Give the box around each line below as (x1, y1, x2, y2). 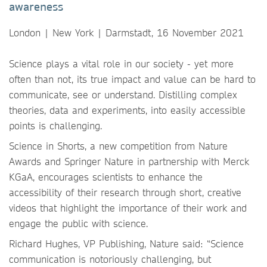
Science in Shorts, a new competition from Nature (9, 139, 228, 152)
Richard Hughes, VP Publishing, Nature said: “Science (9, 237, 244, 250)
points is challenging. (9, 119, 102, 132)
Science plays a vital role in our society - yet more (9, 57, 234, 70)
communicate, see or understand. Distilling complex (9, 88, 237, 101)
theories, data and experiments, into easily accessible (9, 104, 246, 116)
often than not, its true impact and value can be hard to (9, 73, 256, 85)
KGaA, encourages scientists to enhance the (9, 170, 203, 183)
